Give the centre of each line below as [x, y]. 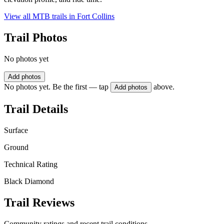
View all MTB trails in [40, 16]
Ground [16, 147]
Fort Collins [96, 16]
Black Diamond [29, 181]
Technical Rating [31, 164]
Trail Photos [35, 38]
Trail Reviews [39, 202]
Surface [16, 130]
